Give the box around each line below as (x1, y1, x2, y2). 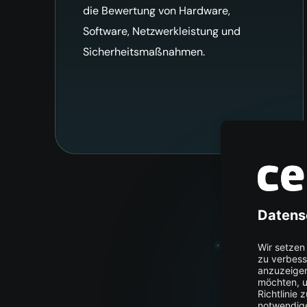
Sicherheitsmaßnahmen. (83, 44, 205, 59)
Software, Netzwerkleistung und (83, 23, 241, 38)
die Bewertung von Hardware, (83, 3, 230, 18)
